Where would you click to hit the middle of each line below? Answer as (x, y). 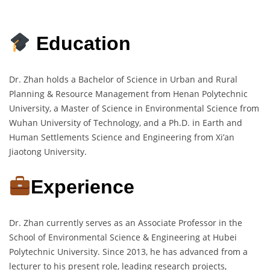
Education (81, 43)
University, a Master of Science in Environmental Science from (134, 108)
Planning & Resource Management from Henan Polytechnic (128, 93)
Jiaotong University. (48, 151)
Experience (83, 187)
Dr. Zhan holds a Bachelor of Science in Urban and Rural (123, 79)
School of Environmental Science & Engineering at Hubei (123, 237)
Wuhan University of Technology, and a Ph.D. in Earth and (126, 122)
